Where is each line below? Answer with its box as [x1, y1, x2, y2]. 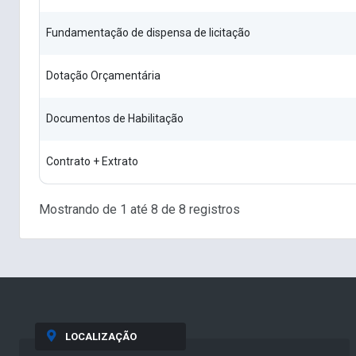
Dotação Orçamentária [46, 69, 161, 83]
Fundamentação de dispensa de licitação [46, 26, 250, 40]
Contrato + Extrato [46, 155, 138, 168]
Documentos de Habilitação [46, 112, 184, 126]
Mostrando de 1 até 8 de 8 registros [39, 201, 240, 217]
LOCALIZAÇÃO [64, 330, 137, 342]
